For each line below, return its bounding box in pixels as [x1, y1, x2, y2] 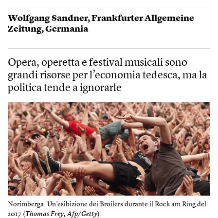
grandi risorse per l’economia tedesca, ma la [8, 70, 207, 81]
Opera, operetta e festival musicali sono [8, 57, 187, 68]
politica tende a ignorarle [8, 83, 122, 93]
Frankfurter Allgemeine [91, 14, 194, 23]
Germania [45, 25, 88, 34]
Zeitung [8, 25, 41, 34]
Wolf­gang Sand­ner [8, 14, 88, 23]
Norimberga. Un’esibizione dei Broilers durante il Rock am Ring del [8, 201, 206, 208]
